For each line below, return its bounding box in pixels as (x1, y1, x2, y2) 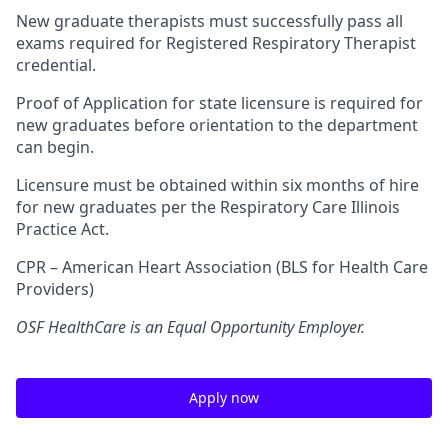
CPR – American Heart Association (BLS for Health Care (16, 256, 428, 278)
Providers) (16, 278, 94, 300)
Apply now (189, 388, 259, 407)
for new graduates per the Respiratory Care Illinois (16, 196, 400, 218)
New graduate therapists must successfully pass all (16, 10, 403, 32)
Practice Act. (16, 218, 109, 240)
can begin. (16, 136, 94, 158)
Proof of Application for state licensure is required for (16, 92, 423, 114)
